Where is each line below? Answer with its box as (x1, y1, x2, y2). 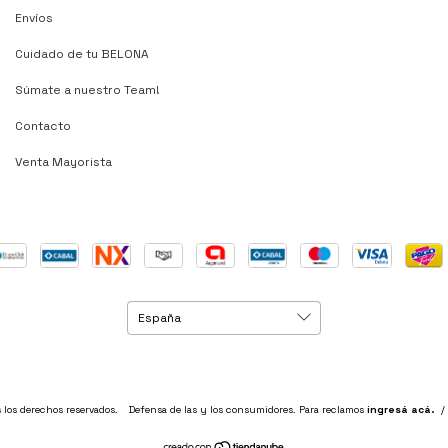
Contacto (15, 118, 71, 135)
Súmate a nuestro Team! (15, 82, 160, 99)
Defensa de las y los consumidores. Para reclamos (129, 403, 364, 417)
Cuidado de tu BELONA (15, 46, 149, 63)
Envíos (15, 10, 53, 27)
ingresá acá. (367, 403, 434, 417)
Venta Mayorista (15, 154, 112, 171)
